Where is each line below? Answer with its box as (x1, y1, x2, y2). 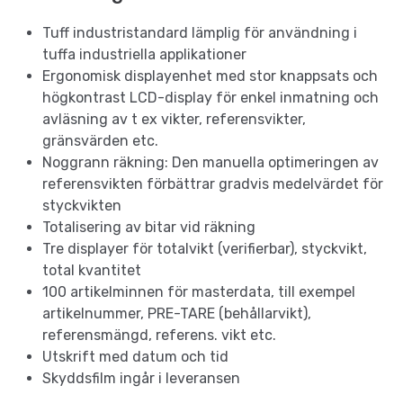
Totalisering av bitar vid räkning (42, 219, 255, 237)
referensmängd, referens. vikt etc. (42, 327, 276, 345)
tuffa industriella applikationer (42, 46, 246, 64)
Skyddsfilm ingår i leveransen (42, 370, 240, 388)
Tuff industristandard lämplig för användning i (42, 24, 357, 42)
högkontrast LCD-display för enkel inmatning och (42, 89, 379, 107)
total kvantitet (42, 262, 141, 280)
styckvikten (42, 197, 121, 215)
